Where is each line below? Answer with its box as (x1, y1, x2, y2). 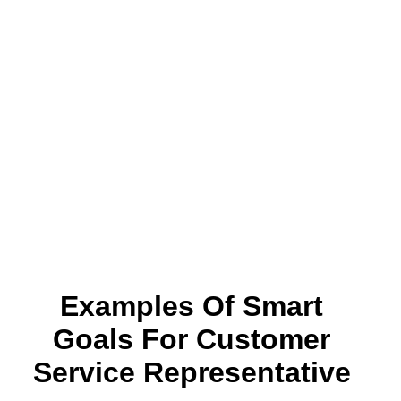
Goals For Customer (53, 322, 330, 355)
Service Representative (32, 355, 351, 388)
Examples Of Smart (60, 289, 323, 322)
